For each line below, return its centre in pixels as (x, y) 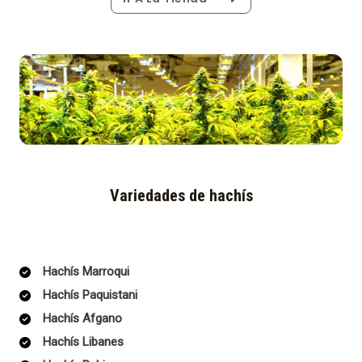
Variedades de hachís (181, 196)
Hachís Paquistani (90, 295)
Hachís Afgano (82, 319)
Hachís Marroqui (86, 272)
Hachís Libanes (83, 342)
